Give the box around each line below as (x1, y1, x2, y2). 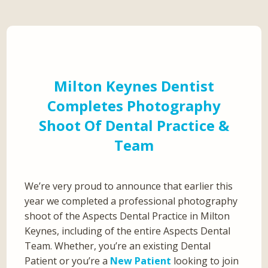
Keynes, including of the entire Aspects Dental (25, 224, 231, 238)
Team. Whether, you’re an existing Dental (25, 239, 211, 253)
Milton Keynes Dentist (54, 76, 214, 96)
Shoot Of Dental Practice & (39, 115, 229, 136)
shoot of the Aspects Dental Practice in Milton (25, 209, 230, 223)
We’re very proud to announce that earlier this (25, 179, 233, 193)
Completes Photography (47, 96, 221, 116)
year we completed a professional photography (25, 194, 238, 208)
